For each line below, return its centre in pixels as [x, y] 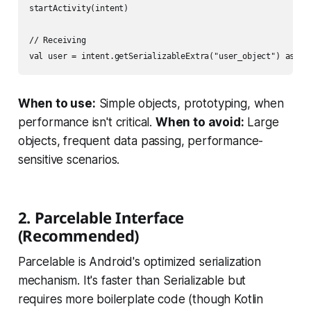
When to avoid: [200, 123]
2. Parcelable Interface [101, 218]
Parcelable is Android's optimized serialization [139, 262]
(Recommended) [78, 236]
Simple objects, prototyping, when [190, 104]
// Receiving [57, 41]
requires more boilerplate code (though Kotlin [141, 300]
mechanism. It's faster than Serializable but [132, 281]
